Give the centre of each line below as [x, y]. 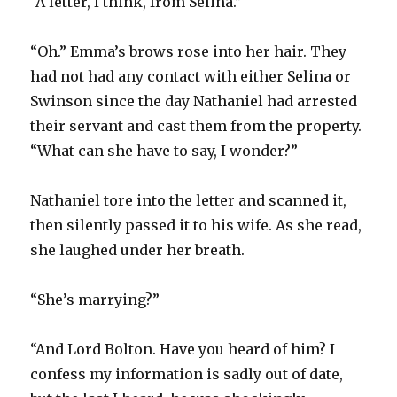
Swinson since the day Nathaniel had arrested [194, 101]
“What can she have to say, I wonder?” [164, 150]
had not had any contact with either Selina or [191, 76]
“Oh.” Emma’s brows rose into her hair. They [189, 51]
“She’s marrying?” [95, 299]
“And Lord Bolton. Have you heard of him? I [183, 349]
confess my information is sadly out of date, [187, 374]
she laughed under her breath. [138, 249]
